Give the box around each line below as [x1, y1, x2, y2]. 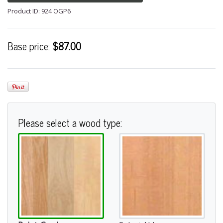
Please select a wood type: [18, 114, 122, 131]
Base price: [7, 38, 52, 54]
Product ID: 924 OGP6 [7, 6, 71, 15]
